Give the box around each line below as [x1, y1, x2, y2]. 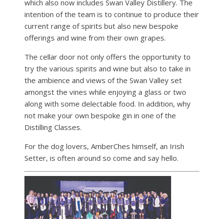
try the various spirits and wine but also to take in [24, 64, 191, 74]
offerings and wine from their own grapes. [24, 33, 166, 43]
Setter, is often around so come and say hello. [24, 153, 178, 163]
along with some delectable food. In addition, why [24, 99, 191, 109]
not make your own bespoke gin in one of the [24, 110, 176, 121]
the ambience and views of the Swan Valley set [24, 75, 182, 86]
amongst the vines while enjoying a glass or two [24, 87, 186, 97]
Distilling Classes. [24, 122, 82, 132]
